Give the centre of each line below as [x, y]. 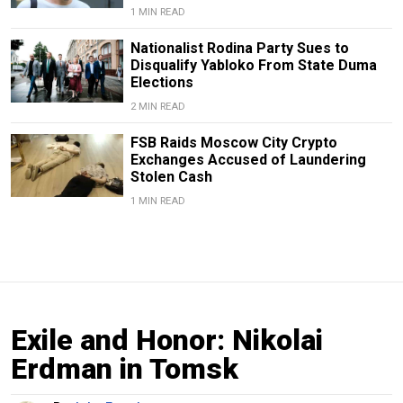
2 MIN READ [157, 106]
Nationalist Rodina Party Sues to [239, 48]
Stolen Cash [171, 176]
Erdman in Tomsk [125, 368]
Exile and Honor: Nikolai [167, 340]
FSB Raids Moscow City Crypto [233, 142]
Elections [161, 82]
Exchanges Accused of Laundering [248, 159]
